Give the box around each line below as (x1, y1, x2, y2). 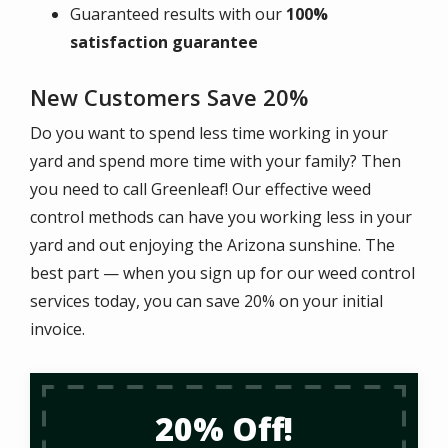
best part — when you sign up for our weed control (30, 262, 415, 285)
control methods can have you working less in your (30, 206, 412, 229)
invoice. (30, 318, 85, 341)
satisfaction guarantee (70, 31, 258, 54)
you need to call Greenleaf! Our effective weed (30, 178, 371, 201)
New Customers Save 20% (30, 82, 308, 113)
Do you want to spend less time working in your (30, 122, 388, 145)
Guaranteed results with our (70, 3, 286, 26)
